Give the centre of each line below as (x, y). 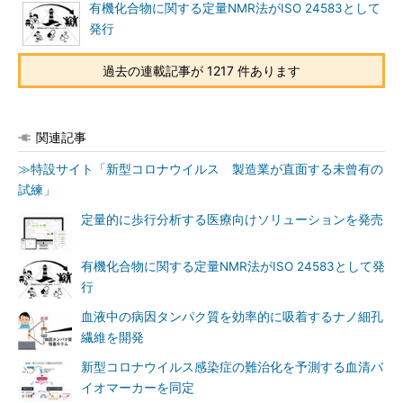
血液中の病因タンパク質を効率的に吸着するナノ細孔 (232, 317)
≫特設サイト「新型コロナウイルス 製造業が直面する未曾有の (201, 169)
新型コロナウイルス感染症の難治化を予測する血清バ (232, 367)
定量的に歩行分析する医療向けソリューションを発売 (232, 219)
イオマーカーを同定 (138, 388)
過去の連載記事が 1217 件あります (201, 71)
